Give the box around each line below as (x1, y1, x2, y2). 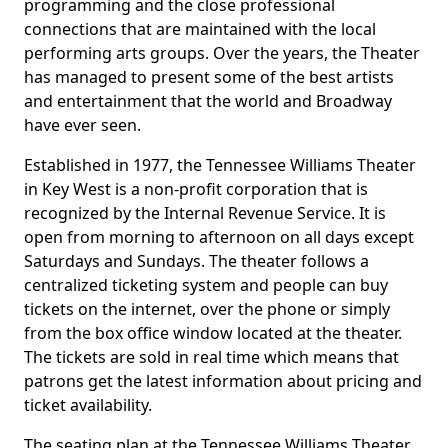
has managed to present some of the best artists (24, 66, 394, 89)
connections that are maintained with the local (24, 18, 376, 41)
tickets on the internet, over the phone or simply (24, 298, 390, 321)
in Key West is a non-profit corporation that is (24, 178, 368, 201)
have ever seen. (24, 114, 145, 137)
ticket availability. (24, 394, 156, 417)
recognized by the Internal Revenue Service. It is (24, 202, 386, 225)
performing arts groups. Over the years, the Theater (24, 42, 420, 65)
